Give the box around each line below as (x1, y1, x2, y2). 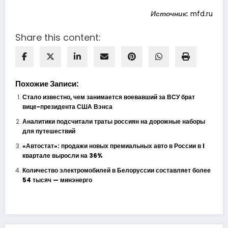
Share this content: (15, 31, 101, 44)
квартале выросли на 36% (22, 151, 102, 160)
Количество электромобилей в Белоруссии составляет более (22, 165, 211, 175)
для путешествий (22, 126, 75, 135)
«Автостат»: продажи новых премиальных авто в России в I (22, 141, 205, 150)
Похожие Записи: (15, 78, 78, 89)
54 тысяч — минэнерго (22, 175, 92, 184)
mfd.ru (190, 9, 213, 19)
